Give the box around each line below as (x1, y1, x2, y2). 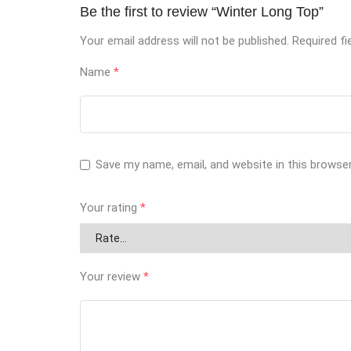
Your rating (80, 201, 140, 215)
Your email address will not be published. (80, 34, 289, 49)
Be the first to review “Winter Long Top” (80, 4, 324, 20)
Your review (80, 270, 143, 284)
